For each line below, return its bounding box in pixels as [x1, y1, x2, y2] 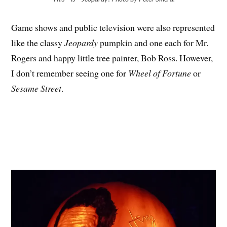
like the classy [11, 36, 65, 49]
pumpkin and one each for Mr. [98, 36, 209, 49]
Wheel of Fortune [128, 66, 192, 79]
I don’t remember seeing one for [11, 66, 129, 79]
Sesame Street [11, 82, 62, 94]
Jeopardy [64, 36, 98, 49]
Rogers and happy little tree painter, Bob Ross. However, [11, 51, 213, 64]
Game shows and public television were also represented [11, 21, 215, 33]
